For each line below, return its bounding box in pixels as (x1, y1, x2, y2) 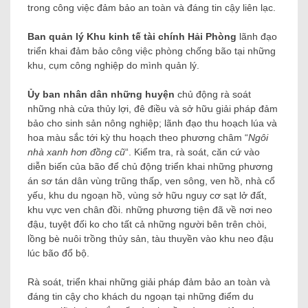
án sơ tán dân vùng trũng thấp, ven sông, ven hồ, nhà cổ (27, 175, 275, 187)
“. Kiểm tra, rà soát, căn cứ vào (125, 146, 260, 158)
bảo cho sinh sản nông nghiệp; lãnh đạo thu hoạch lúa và (27, 118, 277, 129)
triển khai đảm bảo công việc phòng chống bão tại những (27, 45, 276, 57)
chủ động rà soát (175, 89, 251, 100)
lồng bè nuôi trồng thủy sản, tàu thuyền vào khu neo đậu (27, 233, 274, 245)
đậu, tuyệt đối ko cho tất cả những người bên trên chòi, (27, 219, 267, 230)
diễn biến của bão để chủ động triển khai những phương (27, 161, 273, 173)
